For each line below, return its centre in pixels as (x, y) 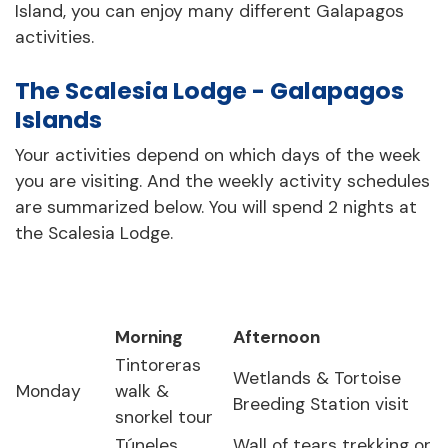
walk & (142, 391)
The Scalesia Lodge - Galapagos (209, 90)
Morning (149, 337)
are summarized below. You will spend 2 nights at (216, 206)
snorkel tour (164, 417)
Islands (58, 119)
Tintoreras (158, 365)
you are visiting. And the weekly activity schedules (222, 180)
